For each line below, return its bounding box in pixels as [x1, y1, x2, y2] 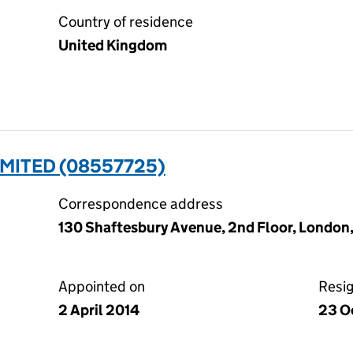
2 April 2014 [58, 301, 139, 319]
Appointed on [58, 277, 145, 295]
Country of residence [58, 13, 193, 31]
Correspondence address [58, 195, 223, 213]
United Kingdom [58, 36, 167, 54]
